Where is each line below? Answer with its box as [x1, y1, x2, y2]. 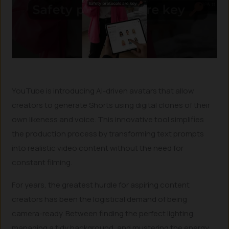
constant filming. [12, 156, 73, 168]
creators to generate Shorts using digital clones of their [12, 99, 211, 110]
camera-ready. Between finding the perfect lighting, [12, 208, 196, 219]
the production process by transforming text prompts [12, 128, 204, 139]
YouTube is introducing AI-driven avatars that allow [12, 85, 195, 96]
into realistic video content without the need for [12, 142, 184, 153]
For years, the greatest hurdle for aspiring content [12, 179, 190, 190]
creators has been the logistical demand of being [12, 194, 188, 204]
